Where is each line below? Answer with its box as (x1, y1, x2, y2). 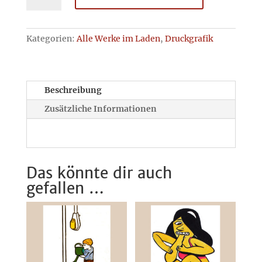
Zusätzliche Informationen (44, 104, 157, 115)
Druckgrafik (164, 33, 213, 44)
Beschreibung (44, 85, 102, 96)
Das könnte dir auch (26, 163, 172, 183)
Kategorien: (26, 33, 77, 44)
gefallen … (26, 178, 104, 198)
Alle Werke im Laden (76, 33, 160, 44)
